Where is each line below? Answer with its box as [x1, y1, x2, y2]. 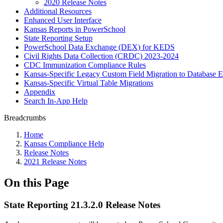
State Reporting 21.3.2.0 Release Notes [4, 199, 160, 210]
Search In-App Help [24, 97, 88, 105]
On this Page [4, 176, 69, 189]
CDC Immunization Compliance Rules [24, 61, 146, 69]
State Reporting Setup [24, 34, 93, 42]
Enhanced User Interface [24, 16, 102, 24]
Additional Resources [24, 7, 92, 15]
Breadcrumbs [4, 113, 46, 122]
